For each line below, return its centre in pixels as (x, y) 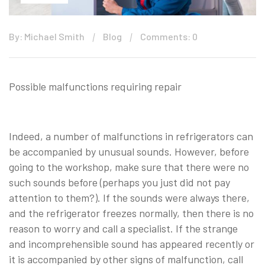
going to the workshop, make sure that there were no (129, 167)
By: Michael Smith (47, 36)
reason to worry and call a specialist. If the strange (123, 228)
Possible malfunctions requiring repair (95, 86)
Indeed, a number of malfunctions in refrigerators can (131, 136)
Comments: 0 (169, 36)
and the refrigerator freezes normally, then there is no (131, 213)
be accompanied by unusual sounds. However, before (129, 151)
